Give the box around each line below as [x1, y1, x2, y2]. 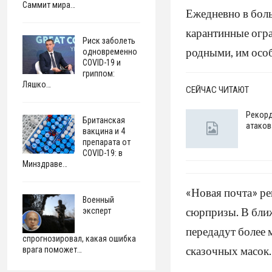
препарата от [83, 137, 131, 147]
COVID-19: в [83, 148, 123, 158]
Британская [83, 115, 126, 125]
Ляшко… [22, 80, 52, 89]
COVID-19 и [83, 58, 121, 67]
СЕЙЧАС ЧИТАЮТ [186, 84, 250, 95]
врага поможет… [22, 244, 83, 254]
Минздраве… [22, 159, 68, 169]
